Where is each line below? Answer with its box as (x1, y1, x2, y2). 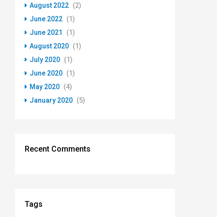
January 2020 (30, 96, 73, 104)
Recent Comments (25, 144, 91, 154)
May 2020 (30, 82, 60, 91)
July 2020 (30, 55, 60, 63)
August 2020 (30, 42, 69, 50)
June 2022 (30, 15, 62, 23)
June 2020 (30, 69, 62, 77)
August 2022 (30, 1, 69, 9)
